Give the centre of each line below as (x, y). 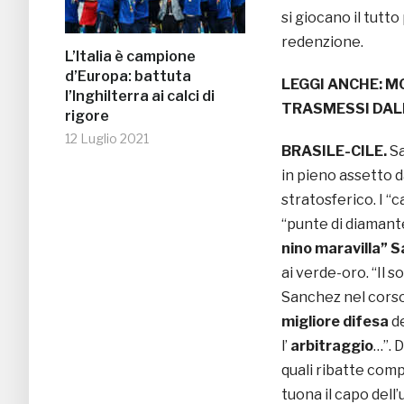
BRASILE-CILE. (334, 151)
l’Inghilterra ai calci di (140, 96)
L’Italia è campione (130, 57)
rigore (87, 116)
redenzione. (322, 42)
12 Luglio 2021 (107, 139)
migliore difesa (335, 322)
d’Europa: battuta (128, 77)
